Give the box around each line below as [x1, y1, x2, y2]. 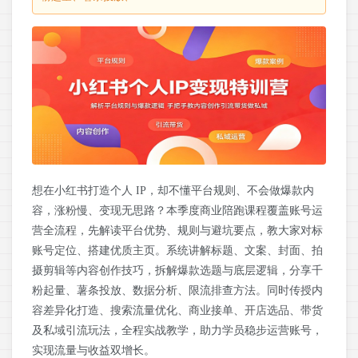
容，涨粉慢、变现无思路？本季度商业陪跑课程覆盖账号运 [32, 205, 323, 217]
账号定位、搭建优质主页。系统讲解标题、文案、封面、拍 [32, 245, 323, 257]
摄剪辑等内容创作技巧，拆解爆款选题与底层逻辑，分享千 [32, 265, 323, 277]
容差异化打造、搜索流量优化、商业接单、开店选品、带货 [32, 304, 323, 317]
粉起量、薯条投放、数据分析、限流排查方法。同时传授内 [32, 284, 323, 297]
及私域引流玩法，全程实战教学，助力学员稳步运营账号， [32, 324, 323, 337]
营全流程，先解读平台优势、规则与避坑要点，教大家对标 [32, 225, 323, 237]
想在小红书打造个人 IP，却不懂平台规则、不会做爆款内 [32, 185, 314, 197]
